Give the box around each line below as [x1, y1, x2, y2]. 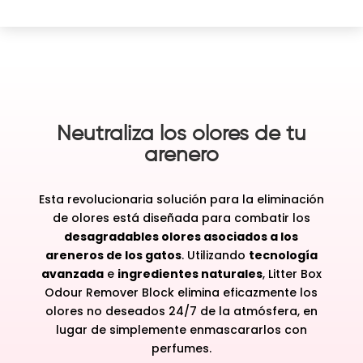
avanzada [41, 265, 104, 282]
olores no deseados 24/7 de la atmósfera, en [45, 302, 318, 319]
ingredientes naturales [117, 265, 263, 282]
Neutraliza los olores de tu [56, 123, 306, 145]
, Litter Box [262, 265, 322, 282]
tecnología [248, 246, 318, 263]
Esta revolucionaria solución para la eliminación [38, 190, 324, 207]
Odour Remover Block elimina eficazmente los [45, 284, 318, 301]
